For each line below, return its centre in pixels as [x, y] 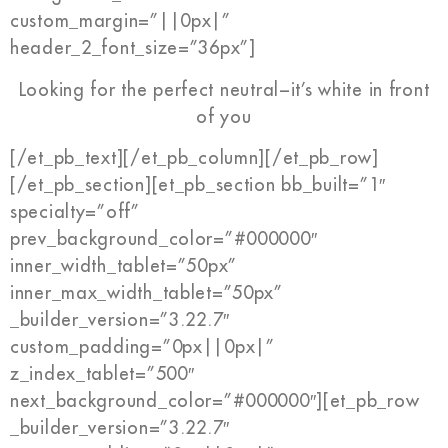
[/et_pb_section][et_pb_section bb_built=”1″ [198, 185]
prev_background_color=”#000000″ [164, 239]
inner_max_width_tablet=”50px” [146, 293]
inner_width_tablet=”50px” [124, 266]
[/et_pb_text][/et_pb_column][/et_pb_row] [194, 158]
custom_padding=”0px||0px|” [142, 347]
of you [224, 116]
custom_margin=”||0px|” [120, 21]
